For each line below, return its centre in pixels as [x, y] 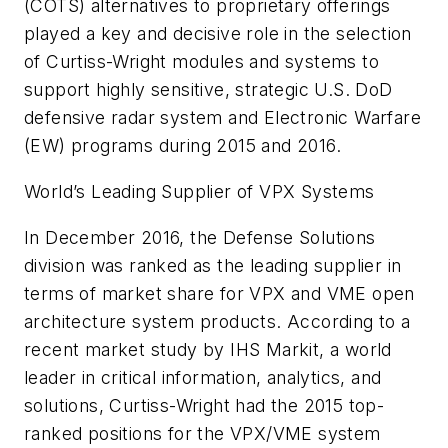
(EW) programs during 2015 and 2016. [182, 146]
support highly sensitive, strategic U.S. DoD [208, 90]
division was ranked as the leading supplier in [213, 265]
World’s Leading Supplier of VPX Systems [199, 191]
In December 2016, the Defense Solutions [200, 237]
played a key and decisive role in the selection [218, 34]
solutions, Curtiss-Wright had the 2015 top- [204, 405]
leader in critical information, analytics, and [203, 377]
